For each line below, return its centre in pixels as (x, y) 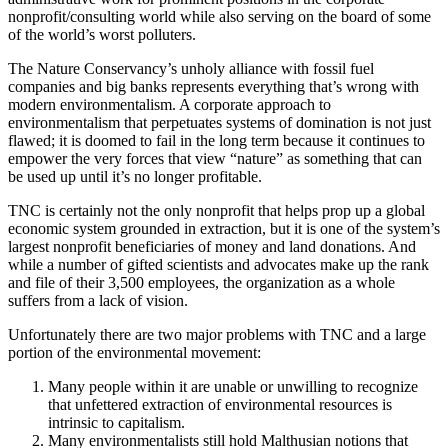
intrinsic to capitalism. (116, 422)
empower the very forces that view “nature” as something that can (215, 158)
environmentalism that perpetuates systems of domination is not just (219, 122)
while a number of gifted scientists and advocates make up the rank (218, 264)
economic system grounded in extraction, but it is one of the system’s (224, 228)
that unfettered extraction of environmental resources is (220, 404)
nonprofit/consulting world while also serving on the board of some (219, 16)
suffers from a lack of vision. (100, 300)
